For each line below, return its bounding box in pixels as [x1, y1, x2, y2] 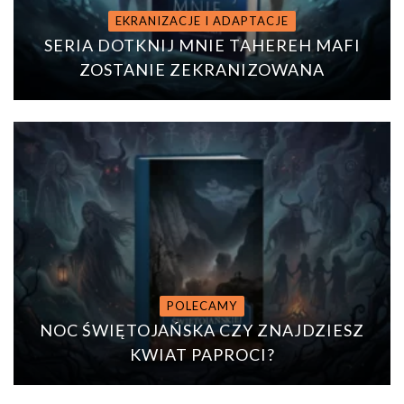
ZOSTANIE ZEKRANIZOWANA [79, 59, 325, 79]
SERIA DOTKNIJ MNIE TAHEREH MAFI [43, 34, 361, 55]
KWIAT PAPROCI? [129, 344, 275, 365]
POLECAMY [167, 298, 237, 314]
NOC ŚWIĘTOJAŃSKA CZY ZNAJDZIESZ [40, 320, 364, 341]
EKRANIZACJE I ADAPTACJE [115, 13, 289, 28]
